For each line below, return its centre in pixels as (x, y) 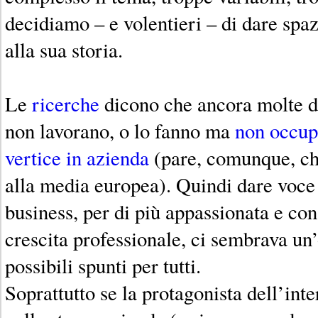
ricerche (66, 103)
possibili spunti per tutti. (103, 265)
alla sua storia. (64, 49)
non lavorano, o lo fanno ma (120, 130)
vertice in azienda (77, 157)
